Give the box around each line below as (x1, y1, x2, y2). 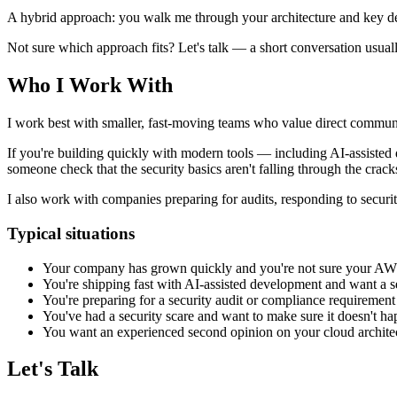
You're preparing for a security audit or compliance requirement (43, 292, 395, 307)
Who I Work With (7, 74, 173, 97)
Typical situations (7, 223, 135, 243)
